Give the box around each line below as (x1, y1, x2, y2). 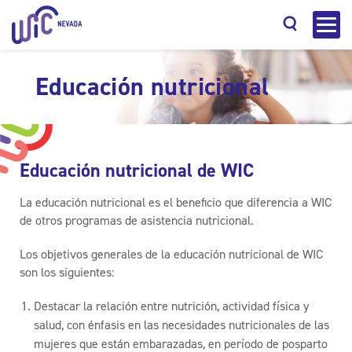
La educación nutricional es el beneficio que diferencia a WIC (20, 194, 332, 211)
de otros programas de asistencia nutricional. (20, 212, 254, 229)
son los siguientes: (20, 264, 114, 280)
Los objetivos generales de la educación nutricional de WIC (20, 246, 323, 262)
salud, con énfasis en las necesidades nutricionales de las (33, 317, 329, 333)
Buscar (156, 144, 196, 160)
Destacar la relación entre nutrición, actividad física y (33, 298, 309, 314)
